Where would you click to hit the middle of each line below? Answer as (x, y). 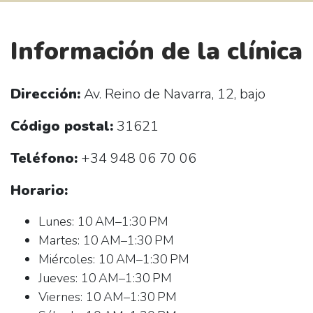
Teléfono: (44, 159)
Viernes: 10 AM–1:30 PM (108, 297)
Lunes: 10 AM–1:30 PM (103, 222)
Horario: (39, 191)
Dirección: (45, 94)
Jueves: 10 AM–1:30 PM (105, 278)
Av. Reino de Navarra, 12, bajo (173, 94)
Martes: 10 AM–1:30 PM (106, 241)
